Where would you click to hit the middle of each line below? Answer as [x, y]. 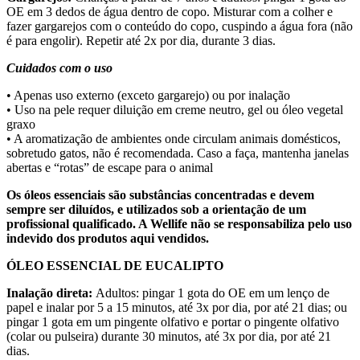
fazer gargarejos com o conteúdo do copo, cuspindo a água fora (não [180, 26]
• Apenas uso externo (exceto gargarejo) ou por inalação [148, 95]
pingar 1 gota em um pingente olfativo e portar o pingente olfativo [173, 321]
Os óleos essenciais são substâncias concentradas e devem [160, 194]
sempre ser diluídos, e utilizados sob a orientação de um [156, 209]
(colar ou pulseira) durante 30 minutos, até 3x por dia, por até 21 [169, 336]
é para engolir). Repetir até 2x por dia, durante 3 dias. [141, 40]
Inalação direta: [51, 292]
